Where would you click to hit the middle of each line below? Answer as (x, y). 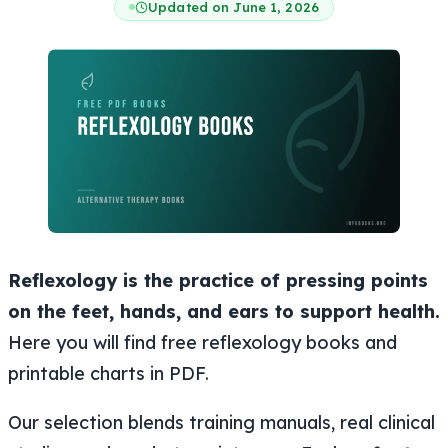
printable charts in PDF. (108, 373)
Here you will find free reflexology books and (202, 342)
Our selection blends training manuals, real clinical (221, 422)
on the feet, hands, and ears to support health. (224, 311)
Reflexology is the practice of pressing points (218, 280)
